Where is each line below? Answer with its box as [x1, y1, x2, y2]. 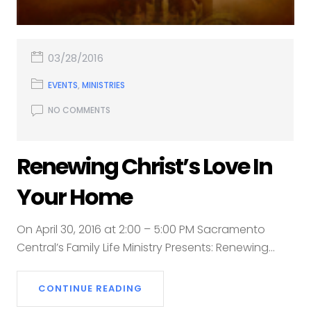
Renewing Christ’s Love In [17, 150, 273, 182]
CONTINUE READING [38, 281, 143, 295]
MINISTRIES [82, 78, 126, 91]
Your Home [17, 180, 133, 212]
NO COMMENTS [48, 103, 111, 116]
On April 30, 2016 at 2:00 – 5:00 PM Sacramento [17, 221, 266, 237]
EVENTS [48, 78, 78, 91]
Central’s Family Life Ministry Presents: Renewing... [17, 239, 276, 255]
